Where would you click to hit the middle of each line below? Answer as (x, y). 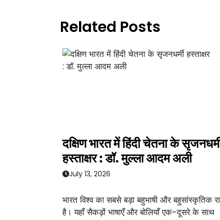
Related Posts (110, 27)
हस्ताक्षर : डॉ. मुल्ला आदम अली (127, 159)
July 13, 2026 (90, 174)
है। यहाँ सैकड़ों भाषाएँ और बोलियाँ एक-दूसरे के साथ (138, 212)
